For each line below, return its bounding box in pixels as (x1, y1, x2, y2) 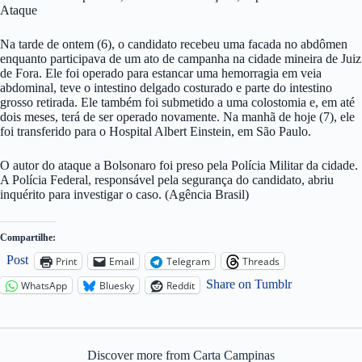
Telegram (166, 254, 210, 268)
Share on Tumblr (206, 277, 292, 292)
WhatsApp (21, 278, 67, 293)
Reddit (166, 278, 195, 293)
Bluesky (99, 278, 134, 293)
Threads (242, 254, 280, 268)
